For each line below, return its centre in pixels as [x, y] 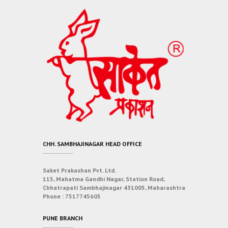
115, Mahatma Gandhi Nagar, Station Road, [104, 179]
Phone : [54, 196]
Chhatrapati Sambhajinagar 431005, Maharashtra [114, 187]
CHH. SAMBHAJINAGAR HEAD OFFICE [92, 144]
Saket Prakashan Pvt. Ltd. [79, 170]
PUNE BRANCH [63, 218]
